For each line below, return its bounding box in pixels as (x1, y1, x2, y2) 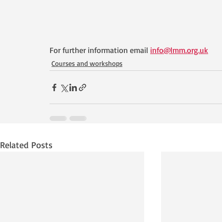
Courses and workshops (52, 59, 122, 67)
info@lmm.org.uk (150, 45, 208, 55)
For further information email (50, 45, 150, 55)
